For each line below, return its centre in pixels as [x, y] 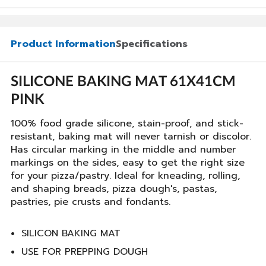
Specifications [152, 44]
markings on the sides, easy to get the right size [128, 163]
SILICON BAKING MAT [71, 234]
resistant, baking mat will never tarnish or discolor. [131, 137]
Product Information [63, 44]
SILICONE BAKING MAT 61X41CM [123, 82]
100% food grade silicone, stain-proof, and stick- [127, 123]
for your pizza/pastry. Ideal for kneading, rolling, [125, 176]
